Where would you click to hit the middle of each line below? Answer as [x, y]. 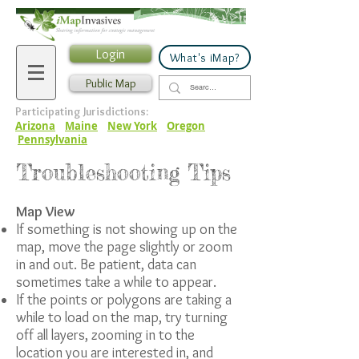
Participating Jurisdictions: [82, 111]
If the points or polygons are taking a [124, 300]
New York [132, 126]
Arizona [35, 126]
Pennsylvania [52, 139]
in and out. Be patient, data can [106, 264]
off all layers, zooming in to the [105, 335]
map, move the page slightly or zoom [124, 247]
